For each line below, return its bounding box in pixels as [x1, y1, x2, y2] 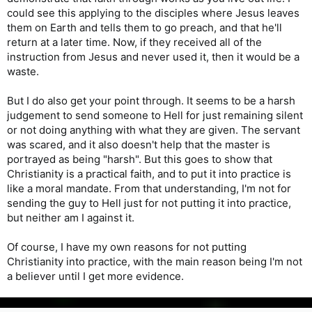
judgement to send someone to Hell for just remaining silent [7, 108, 303, 122]
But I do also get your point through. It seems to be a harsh [7, 93, 295, 107]
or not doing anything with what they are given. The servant [7, 123, 300, 136]
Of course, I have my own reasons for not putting [7, 240, 247, 253]
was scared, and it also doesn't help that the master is [7, 137, 270, 151]
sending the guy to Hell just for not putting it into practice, [7, 196, 291, 210]
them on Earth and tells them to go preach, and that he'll [7, 20, 282, 34]
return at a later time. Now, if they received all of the [7, 35, 262, 49]
